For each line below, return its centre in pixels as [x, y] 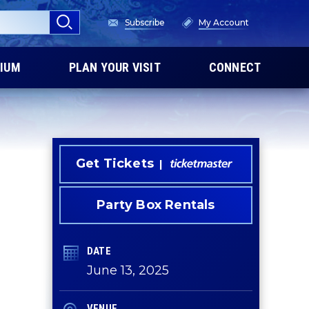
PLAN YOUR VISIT [114, 67]
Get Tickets [115, 163]
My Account [224, 22]
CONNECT [235, 67]
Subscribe [145, 22]
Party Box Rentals [156, 205]
